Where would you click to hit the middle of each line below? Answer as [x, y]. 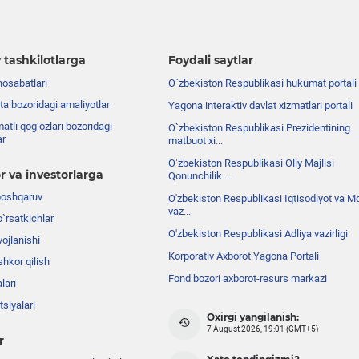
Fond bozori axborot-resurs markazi [248, 279]
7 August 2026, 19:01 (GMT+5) [263, 329]
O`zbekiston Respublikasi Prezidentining [260, 128]
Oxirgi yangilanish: [253, 318]
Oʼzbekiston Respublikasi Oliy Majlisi [252, 163]
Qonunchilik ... [200, 176]
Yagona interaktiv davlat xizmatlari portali [261, 106]
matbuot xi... [196, 141]
